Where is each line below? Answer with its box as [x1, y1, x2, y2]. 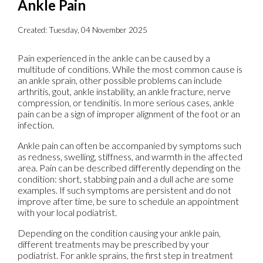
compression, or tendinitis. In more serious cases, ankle [18, 97, 234, 109]
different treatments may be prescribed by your [18, 238, 209, 250]
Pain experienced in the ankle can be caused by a [18, 52, 210, 64]
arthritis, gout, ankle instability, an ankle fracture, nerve [18, 86, 231, 97]
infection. [18, 119, 54, 131]
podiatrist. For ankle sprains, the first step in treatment [18, 249, 233, 261]
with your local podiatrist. [18, 207, 117, 218]
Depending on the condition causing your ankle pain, [18, 227, 221, 239]
